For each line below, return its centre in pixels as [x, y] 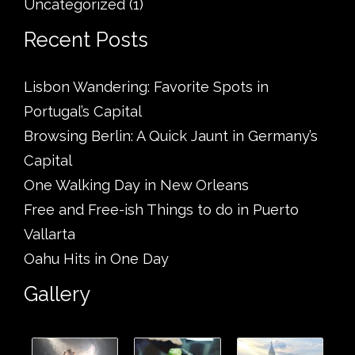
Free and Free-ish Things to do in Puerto [161, 210]
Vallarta [50, 235]
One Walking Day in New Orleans [136, 185]
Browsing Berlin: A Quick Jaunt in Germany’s [171, 136]
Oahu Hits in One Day [96, 259]
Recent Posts [86, 39]
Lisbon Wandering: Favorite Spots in [146, 87]
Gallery [57, 294]
